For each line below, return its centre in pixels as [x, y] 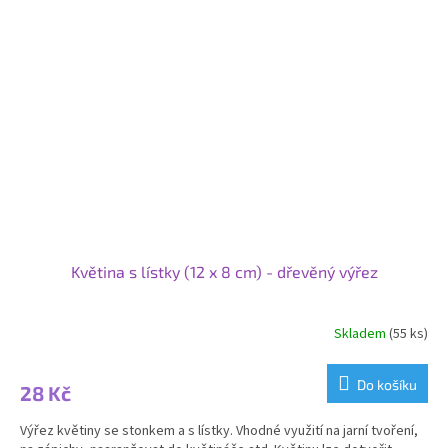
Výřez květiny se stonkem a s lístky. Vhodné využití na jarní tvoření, [219, 430]
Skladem [361, 334]
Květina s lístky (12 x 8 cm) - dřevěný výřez [224, 271]
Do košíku [387, 384]
